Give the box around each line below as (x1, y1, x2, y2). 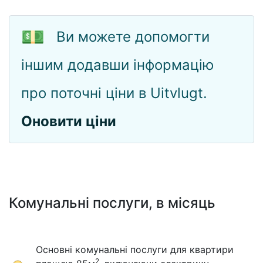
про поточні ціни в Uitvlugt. (21, 85, 207, 102)
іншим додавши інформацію (21, 56, 214, 73)
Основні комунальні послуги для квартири (36, 244, 234, 255)
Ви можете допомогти (56, 28, 210, 45)
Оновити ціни (21, 113, 116, 130)
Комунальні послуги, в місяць (9, 194, 215, 211)
